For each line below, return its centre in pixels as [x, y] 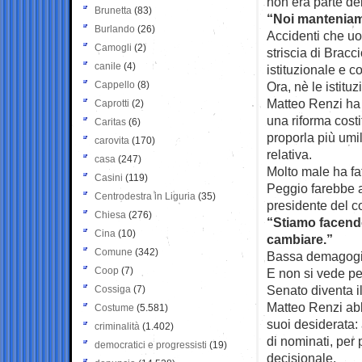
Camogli [113, 47]
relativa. [289, 154]
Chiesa [110, 215]
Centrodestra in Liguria [145, 196]
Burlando [115, 29]
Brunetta [113, 10]
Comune [114, 252]
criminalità [117, 326]
